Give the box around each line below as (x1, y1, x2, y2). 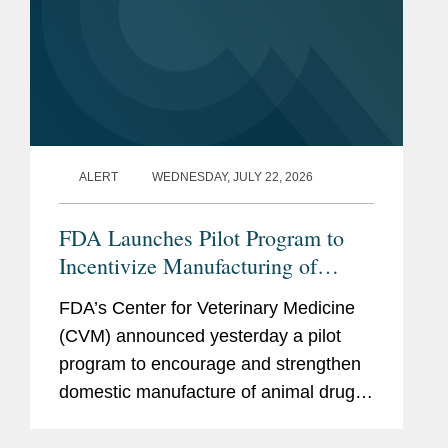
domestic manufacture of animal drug (59, 381, 355, 402)
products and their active (59, 409, 255, 430)
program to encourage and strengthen (59, 353, 361, 374)
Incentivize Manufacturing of (59, 250, 317, 280)
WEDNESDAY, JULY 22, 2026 (152, 169, 313, 184)
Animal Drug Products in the (59, 278, 315, 308)
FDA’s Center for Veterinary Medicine (59, 297, 355, 318)
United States (59, 306, 177, 336)
